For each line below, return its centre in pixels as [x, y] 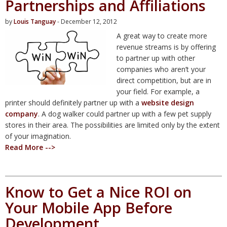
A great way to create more [162, 35]
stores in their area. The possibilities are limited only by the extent [112, 125]
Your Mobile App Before [89, 207]
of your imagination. [38, 136]
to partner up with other [156, 58]
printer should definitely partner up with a [73, 102]
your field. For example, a [158, 91]
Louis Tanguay [35, 21]
